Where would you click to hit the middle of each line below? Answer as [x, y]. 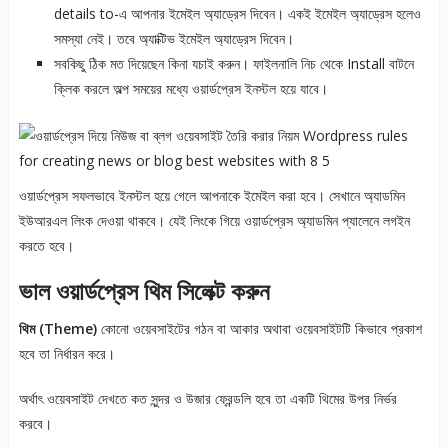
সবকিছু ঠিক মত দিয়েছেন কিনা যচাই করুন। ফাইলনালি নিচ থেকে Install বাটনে [233, 64]
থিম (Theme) [57, 329]
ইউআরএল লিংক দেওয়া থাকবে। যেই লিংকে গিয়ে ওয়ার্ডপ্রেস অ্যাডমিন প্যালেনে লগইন [214, 221]
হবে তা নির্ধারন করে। [66, 354]
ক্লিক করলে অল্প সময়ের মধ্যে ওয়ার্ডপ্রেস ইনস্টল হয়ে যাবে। [190, 89]
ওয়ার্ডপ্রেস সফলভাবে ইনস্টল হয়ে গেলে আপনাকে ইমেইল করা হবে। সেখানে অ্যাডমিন [211, 196]
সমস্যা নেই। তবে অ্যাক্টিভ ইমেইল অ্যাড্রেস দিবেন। [173, 39]
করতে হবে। [46, 246]
